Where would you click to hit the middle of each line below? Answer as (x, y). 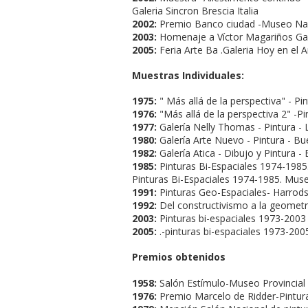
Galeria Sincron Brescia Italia (195, 10)
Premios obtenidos (179, 257)
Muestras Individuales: (188, 75)
